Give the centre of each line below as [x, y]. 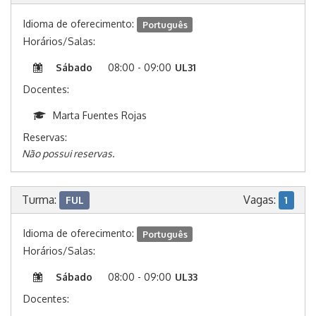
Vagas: [261, 200]
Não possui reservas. [68, 154]
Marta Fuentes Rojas [100, 116]
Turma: [41, 200]
